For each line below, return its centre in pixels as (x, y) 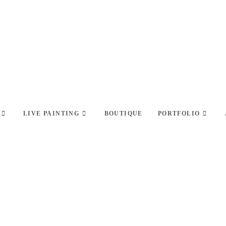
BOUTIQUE (123, 114)
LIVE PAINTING (51, 114)
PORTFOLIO (179, 114)
